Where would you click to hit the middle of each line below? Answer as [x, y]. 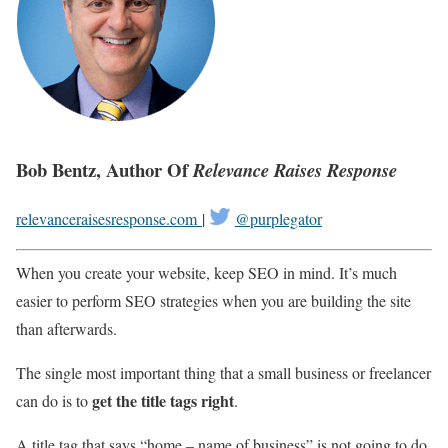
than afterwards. [66, 328]
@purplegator [278, 218]
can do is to [54, 400]
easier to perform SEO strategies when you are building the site [213, 300]
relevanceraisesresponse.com [109, 218]
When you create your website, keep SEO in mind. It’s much [206, 272]
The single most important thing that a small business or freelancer [223, 372]
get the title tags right [163, 400]
